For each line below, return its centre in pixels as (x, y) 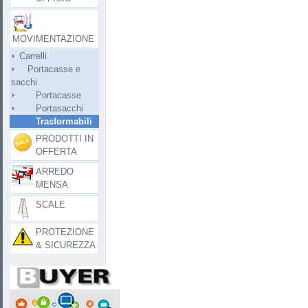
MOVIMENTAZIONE (53, 39)
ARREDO (55, 172)
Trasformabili (52, 121)
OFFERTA (56, 152)
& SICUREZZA (66, 245)
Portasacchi (47, 108)
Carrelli (29, 56)
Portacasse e (46, 69)
